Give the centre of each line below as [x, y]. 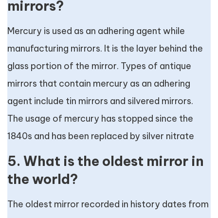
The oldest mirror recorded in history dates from [108, 204]
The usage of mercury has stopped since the [100, 119]
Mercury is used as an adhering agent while [96, 31]
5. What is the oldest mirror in [106, 161]
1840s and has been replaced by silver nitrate [101, 136]
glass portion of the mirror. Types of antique [99, 66]
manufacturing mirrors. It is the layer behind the [105, 49]
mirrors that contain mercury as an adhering [99, 84]
